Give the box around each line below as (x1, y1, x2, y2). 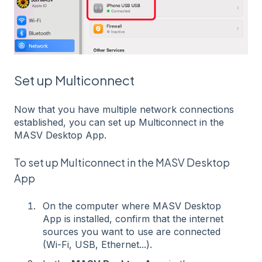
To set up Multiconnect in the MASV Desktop (14, 156, 230, 170)
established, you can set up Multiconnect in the (14, 116, 224, 128)
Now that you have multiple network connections (14, 104, 234, 115)
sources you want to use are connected (43, 225, 220, 237)
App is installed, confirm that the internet (43, 212, 223, 225)
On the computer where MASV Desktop (43, 199, 221, 212)
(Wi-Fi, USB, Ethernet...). (43, 238, 152, 250)
